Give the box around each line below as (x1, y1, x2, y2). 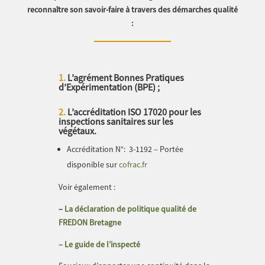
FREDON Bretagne (59, 216, 121, 228)
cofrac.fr (119, 159, 147, 170)
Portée (158, 143, 183, 154)
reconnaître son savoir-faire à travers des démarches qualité (27, 4, 238, 15)
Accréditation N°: (67, 143, 127, 154)
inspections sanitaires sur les (59, 115, 173, 127)
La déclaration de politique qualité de (64, 203, 196, 214)
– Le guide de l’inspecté (59, 238, 140, 250)
